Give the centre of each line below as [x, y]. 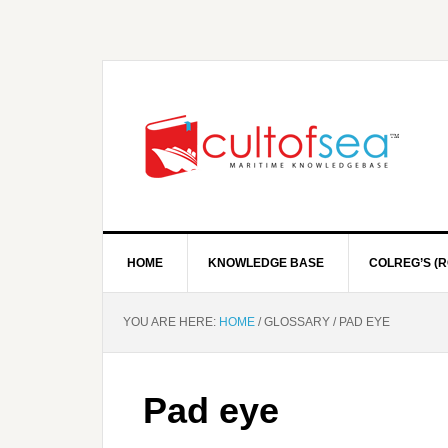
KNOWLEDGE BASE [266, 263]
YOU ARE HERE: [171, 322]
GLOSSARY [297, 322]
